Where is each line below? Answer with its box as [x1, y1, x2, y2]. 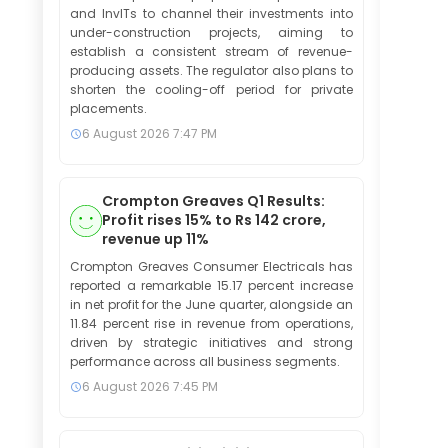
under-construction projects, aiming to [70, 24, 353, 41]
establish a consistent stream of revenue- [70, 43, 353, 60]
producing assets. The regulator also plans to [70, 62, 353, 79]
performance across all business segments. [70, 353, 340, 370]
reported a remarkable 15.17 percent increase [70, 277, 353, 294]
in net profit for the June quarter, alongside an [70, 296, 353, 313]
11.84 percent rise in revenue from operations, [70, 315, 353, 332]
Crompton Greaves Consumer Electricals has [70, 258, 353, 275]
